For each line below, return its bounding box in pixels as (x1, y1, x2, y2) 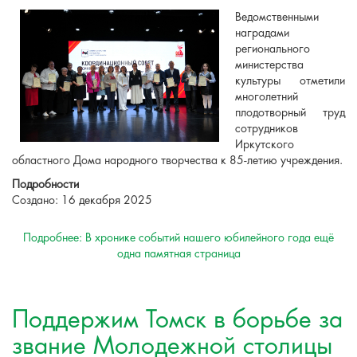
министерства (235, 58, 304, 72)
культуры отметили (235, 74, 345, 88)
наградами (235, 26, 289, 40)
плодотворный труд (235, 106, 345, 120)
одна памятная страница (116, 247, 241, 261)
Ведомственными (235, 10, 319, 24)
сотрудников (235, 122, 298, 135)
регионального (235, 42, 310, 56)
